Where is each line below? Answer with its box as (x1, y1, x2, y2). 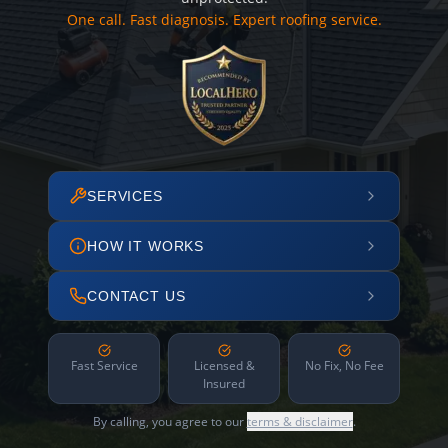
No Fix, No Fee (304, 357, 384, 374)
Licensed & (193, 357, 255, 374)
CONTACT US (87, 288, 186, 304)
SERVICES (87, 188, 163, 204)
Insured (203, 375, 245, 392)
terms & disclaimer (246, 413, 353, 430)
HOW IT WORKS (87, 238, 205, 254)
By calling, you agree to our (92, 413, 247, 430)
